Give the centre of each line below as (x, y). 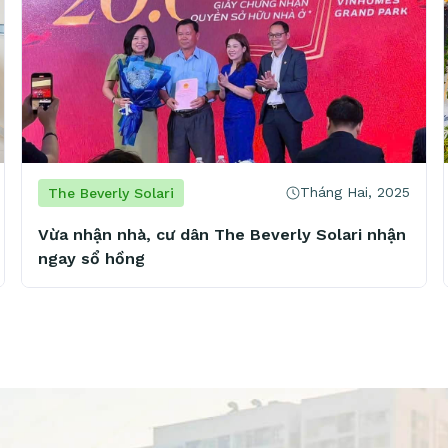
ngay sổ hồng (91, 258)
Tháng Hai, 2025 (355, 192)
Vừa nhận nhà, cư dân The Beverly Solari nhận (222, 234)
